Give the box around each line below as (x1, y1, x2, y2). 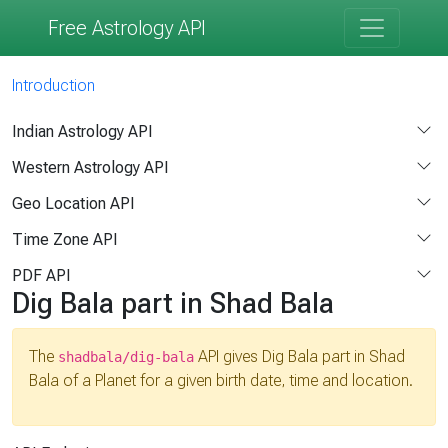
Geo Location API (12, 194, 135, 214)
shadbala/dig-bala (58, 348, 194, 365)
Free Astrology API (48, 16, 206, 40)
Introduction (12, 75, 95, 95)
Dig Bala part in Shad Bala (12, 285, 334, 320)
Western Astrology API (12, 158, 169, 178)
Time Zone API (12, 230, 118, 250)
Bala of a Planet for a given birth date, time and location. (29, 370, 413, 390)
